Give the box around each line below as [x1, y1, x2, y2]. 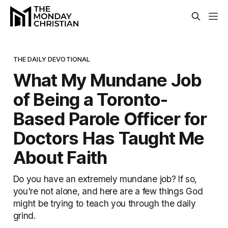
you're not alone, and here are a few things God [13, 185, 203, 196]
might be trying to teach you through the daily [13, 197, 196, 209]
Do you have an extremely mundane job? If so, [13, 173, 197, 184]
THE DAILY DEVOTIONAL [13, 54, 91, 63]
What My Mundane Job [13, 69, 202, 91]
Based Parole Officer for [13, 107, 207, 129]
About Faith [13, 146, 107, 168]
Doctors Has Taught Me [13, 127, 205, 149]
